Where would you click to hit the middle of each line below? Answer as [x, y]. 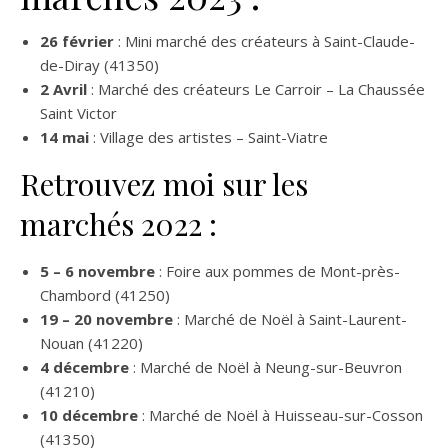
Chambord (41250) [105, 295]
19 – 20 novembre [106, 319]
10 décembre [89, 415]
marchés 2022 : [118, 224]
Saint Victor [78, 113]
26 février [77, 41]
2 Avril [63, 89]
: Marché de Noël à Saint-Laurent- [290, 319]
